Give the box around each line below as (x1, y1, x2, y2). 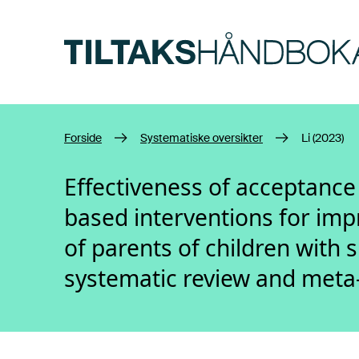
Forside (64, 131, 102, 145)
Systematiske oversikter (140, 131, 263, 145)
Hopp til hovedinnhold (63, 13, 192, 30)
